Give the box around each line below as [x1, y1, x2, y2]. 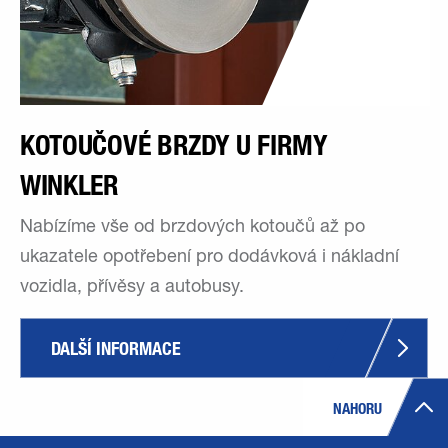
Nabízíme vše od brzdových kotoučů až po [20, 218, 365, 237]
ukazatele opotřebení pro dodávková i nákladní [20, 248, 399, 267]
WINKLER [20, 167, 119, 202]
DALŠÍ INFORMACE [51, 336, 181, 360]
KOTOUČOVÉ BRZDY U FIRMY [20, 127, 328, 162]
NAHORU [333, 398, 382, 418]
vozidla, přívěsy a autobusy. [20, 278, 244, 297]
